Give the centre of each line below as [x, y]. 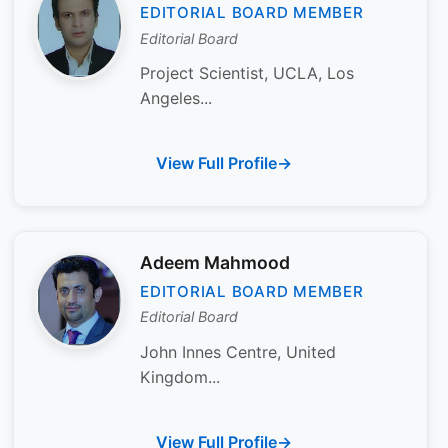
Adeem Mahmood [215, 263]
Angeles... [176, 98]
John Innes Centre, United [238, 352]
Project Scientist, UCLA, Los [247, 73]
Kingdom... [180, 377]
